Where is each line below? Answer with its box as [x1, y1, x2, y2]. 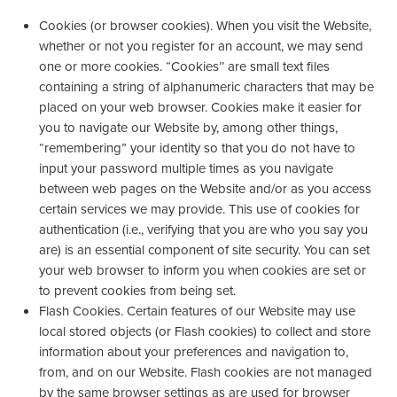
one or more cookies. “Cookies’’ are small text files [39, 57, 330, 76]
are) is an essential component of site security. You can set [39, 240, 370, 260]
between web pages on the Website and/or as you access [39, 179, 371, 198]
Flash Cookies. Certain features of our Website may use [39, 301, 355, 321]
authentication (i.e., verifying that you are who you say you [39, 220, 368, 239]
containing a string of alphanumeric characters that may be [39, 77, 374, 97]
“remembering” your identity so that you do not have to [39, 138, 355, 158]
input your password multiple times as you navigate [39, 159, 333, 178]
